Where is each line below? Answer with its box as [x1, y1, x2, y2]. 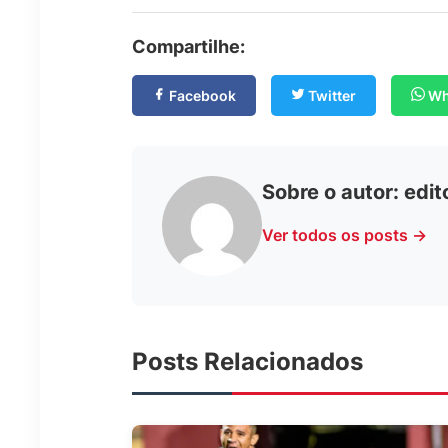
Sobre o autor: [262, 179, 404, 204]
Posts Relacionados [132, 346, 363, 376]
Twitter [305, 86, 356, 104]
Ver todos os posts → [262, 224, 427, 245]
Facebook [166, 86, 236, 104]
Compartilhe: [132, 35, 245, 57]
